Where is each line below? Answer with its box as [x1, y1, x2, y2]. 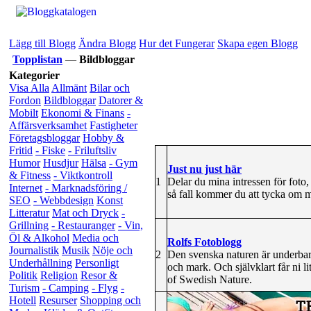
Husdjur [43, 157, 78, 169]
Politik [9, 269, 37, 281]
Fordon [9, 94, 41, 106]
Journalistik [9, 244, 59, 256]
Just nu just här [167, 162, 242, 175]
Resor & [81, 269, 117, 281]
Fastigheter [90, 119, 137, 131]
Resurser [39, 294, 77, 306]
